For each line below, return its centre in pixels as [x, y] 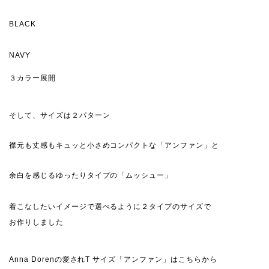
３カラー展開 [32, 78]
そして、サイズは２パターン [60, 116]
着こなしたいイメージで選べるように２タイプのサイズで [110, 207]
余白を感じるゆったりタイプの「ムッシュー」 [91, 176]
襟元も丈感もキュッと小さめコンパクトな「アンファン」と [114, 146]
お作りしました [36, 222]
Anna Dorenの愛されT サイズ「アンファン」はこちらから [113, 260]
